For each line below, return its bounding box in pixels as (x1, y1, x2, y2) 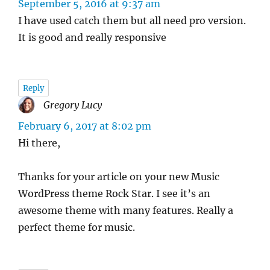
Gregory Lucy (43, 98, 102, 111)
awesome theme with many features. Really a (18, 204, 233, 216)
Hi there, (18, 136, 60, 149)
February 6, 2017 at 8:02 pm (18, 119, 151, 132)
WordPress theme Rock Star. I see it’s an (18, 187, 210, 199)
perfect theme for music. (18, 221, 135, 233)
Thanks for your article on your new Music (18, 170, 219, 183)
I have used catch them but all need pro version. (18, 14, 246, 27)
